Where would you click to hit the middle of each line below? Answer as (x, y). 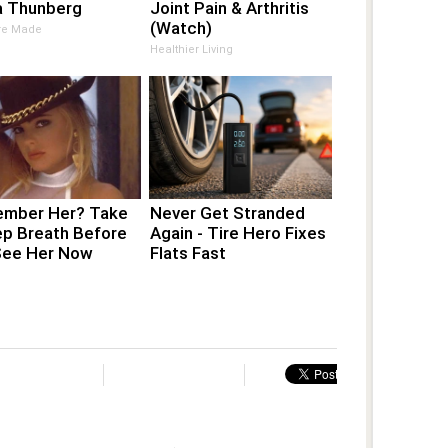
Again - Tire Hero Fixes (238, 232)
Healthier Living (192, 49)
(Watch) (181, 27)
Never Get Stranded (228, 212)
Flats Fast (188, 252)
